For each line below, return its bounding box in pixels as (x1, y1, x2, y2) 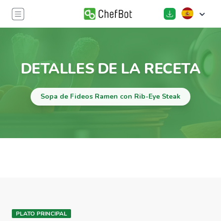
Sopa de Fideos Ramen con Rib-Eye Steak (40, 92, 181, 101)
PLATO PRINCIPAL (16, 210, 67, 218)
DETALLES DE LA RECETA (20, 59, 201, 79)
